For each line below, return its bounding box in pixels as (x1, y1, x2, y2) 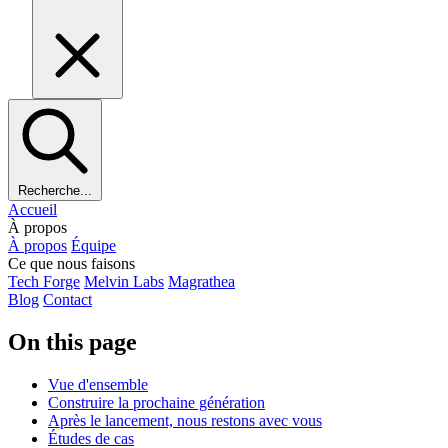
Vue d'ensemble (48, 376, 148, 394)
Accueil (8, 201, 57, 219)
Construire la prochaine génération (48, 394, 265, 412)
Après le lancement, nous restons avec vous (48, 412, 322, 430)
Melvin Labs (84, 273, 164, 291)
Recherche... (18, 183, 92, 199)
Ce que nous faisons (8, 255, 135, 273)
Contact (43, 291, 92, 309)
